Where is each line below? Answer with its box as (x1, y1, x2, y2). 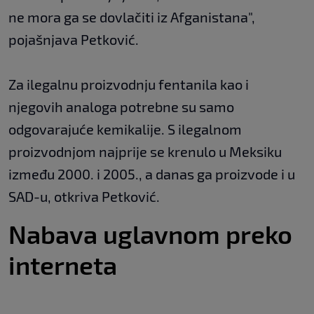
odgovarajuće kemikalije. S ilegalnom (8, 121, 242, 138)
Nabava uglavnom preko (8, 219, 292, 250)
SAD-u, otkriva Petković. (8, 188, 160, 205)
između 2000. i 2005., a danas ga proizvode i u (8, 165, 295, 183)
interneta (8, 250, 117, 280)
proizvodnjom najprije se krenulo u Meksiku (8, 143, 282, 161)
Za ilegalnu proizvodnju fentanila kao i (8, 76, 249, 93)
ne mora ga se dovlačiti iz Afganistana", (8, 8, 255, 26)
